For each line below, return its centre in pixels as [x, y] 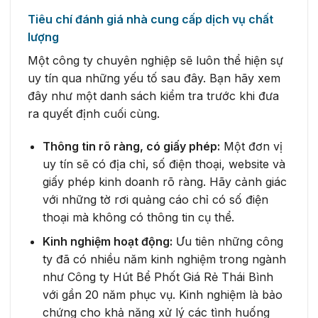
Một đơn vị [251, 146]
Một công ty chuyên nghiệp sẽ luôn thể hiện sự [155, 61]
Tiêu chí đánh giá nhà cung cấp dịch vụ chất [150, 20]
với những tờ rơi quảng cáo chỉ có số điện [155, 199]
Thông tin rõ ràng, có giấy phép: [131, 146]
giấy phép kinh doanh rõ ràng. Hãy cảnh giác [164, 181]
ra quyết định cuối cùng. [94, 114]
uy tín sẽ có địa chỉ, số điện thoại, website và [164, 164]
